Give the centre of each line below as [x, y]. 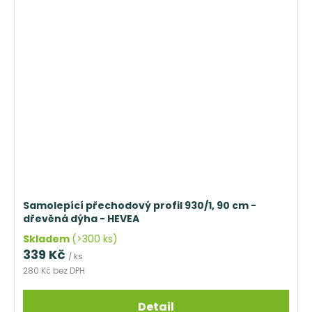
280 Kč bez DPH [54, 271]
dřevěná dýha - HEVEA [81, 219]
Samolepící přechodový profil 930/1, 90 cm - [140, 206]
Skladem [47, 239]
